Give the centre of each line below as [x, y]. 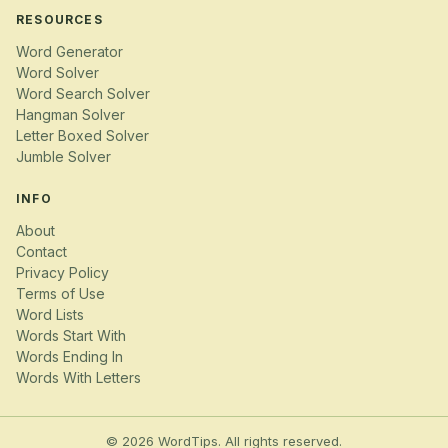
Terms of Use [60, 294]
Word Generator [69, 51]
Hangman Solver [70, 114]
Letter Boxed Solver [82, 135]
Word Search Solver [83, 93]
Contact [41, 252]
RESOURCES [59, 19]
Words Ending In [69, 357]
